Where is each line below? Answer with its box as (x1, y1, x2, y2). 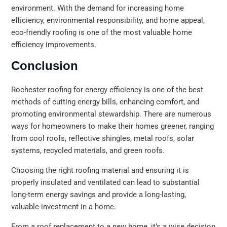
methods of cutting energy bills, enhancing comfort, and (11, 97, 200, 107)
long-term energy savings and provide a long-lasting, (11, 190, 186, 199)
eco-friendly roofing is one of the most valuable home (11, 27, 193, 37)
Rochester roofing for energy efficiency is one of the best (11, 85, 204, 95)
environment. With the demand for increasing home (11, 3, 184, 13)
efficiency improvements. (11, 40, 97, 49)
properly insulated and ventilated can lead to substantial (11, 177, 200, 187)
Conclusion (11, 59, 79, 73)
